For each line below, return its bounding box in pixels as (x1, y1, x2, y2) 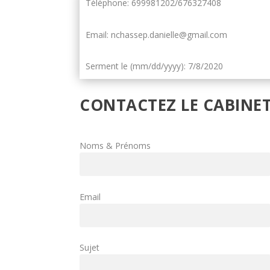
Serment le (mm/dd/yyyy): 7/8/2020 (86, 60, 223, 72)
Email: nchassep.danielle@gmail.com (86, 28, 227, 40)
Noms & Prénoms (80, 140, 151, 152)
